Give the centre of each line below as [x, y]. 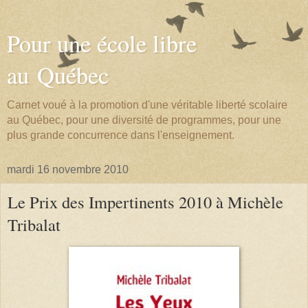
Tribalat [34, 224]
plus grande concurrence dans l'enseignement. [121, 135]
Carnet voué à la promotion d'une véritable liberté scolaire [147, 105]
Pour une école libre [102, 43]
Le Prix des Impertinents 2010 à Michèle [145, 202]
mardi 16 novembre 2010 [68, 169]
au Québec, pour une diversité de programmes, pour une [144, 120]
